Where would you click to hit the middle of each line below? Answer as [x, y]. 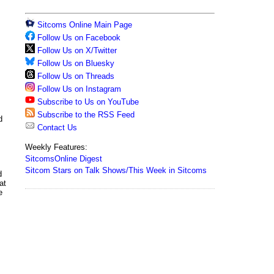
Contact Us [56, 128]
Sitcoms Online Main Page [83, 25]
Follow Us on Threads [76, 76]
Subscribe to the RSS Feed [86, 115]
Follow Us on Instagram [79, 89]
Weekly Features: [56, 147]
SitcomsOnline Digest [64, 159]
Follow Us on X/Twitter [77, 50]
